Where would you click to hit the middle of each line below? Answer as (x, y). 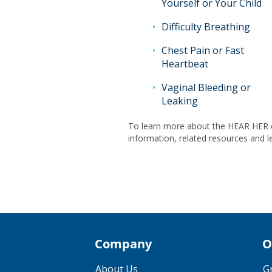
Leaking (179, 101)
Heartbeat (185, 64)
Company (123, 244)
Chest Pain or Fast (202, 51)
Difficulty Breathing (206, 27)
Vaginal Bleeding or (206, 88)
